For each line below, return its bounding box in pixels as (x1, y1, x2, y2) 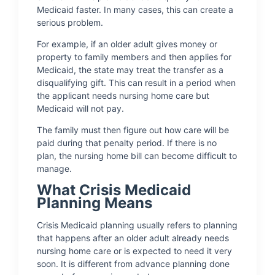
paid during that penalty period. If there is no (37, 137, 217, 148)
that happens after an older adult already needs (37, 233, 229, 243)
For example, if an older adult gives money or (37, 39, 217, 49)
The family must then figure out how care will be (37, 125, 229, 135)
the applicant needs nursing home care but (37, 90, 209, 101)
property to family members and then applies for (37, 52, 231, 62)
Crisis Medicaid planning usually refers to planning (37, 220, 238, 230)
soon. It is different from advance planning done (37, 258, 230, 269)
